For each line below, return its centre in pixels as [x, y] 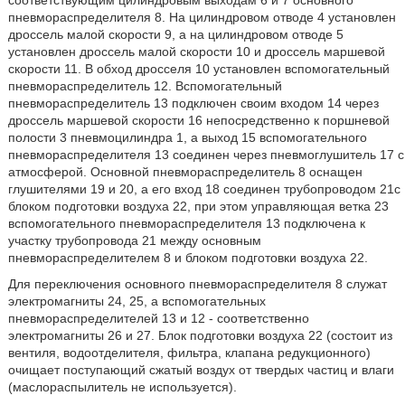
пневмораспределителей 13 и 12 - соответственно [158, 319]
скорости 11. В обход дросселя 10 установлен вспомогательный [198, 69]
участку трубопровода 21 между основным [134, 241]
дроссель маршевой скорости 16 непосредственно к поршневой [198, 121]
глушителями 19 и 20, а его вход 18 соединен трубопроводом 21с [204, 189]
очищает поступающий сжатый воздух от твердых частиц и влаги [201, 370]
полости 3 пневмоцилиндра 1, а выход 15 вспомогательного [187, 138]
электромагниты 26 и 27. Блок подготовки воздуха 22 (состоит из [200, 336]
